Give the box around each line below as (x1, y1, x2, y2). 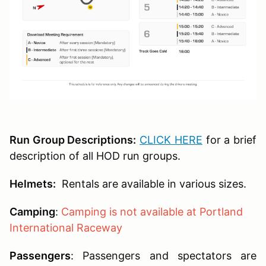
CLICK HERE (140, 133, 202, 146)
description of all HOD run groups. (9, 149, 180, 162)
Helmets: (9, 177, 56, 190)
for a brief (205, 133, 257, 146)
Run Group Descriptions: (9, 133, 137, 146)
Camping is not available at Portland (61, 205, 243, 218)
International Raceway (9, 221, 122, 234)
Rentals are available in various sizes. (56, 177, 246, 190)
